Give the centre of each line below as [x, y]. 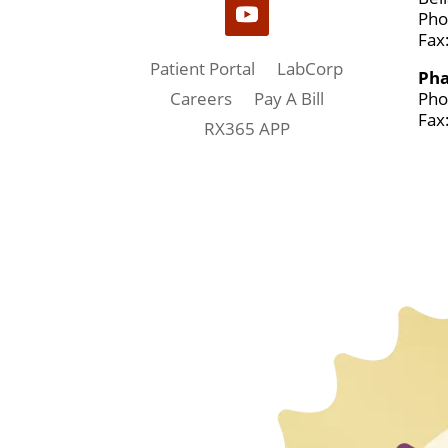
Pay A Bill [288, 99]
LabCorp [310, 69]
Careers [200, 99]
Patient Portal [203, 69]
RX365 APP [246, 129]
